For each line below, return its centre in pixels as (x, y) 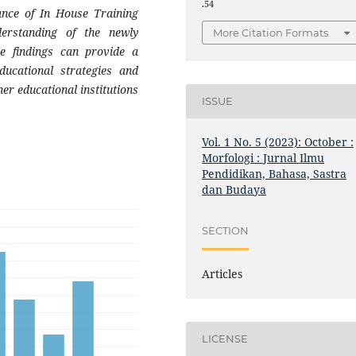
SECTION (226, 231)
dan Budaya (234, 189)
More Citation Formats (271, 32)
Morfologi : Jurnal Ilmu (263, 157)
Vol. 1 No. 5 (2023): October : (278, 141)
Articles (222, 273)
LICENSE (225, 339)
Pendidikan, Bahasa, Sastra (275, 173)
